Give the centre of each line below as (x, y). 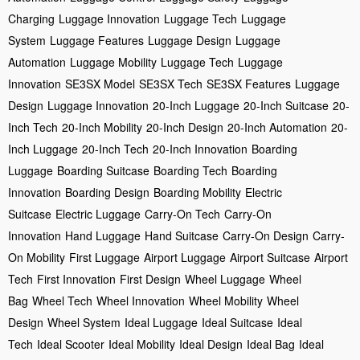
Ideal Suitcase (237, 322)
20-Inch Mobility (102, 127)
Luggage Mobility (113, 61)
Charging (31, 18)
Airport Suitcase (270, 257)
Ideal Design (211, 344)
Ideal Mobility (142, 344)
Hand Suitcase (182, 235)
